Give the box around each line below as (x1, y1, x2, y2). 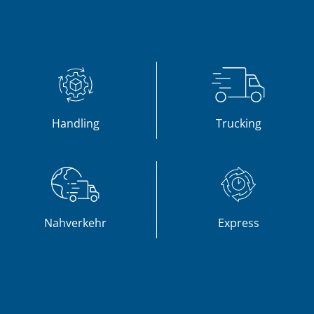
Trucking (215, 116, 261, 132)
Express (217, 215, 259, 231)
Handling (51, 116, 100, 132)
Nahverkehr (44, 215, 107, 231)
